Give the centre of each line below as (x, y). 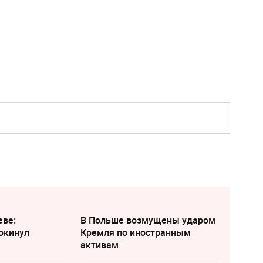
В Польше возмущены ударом (148, 220)
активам (99, 245)
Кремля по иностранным (135, 232)
